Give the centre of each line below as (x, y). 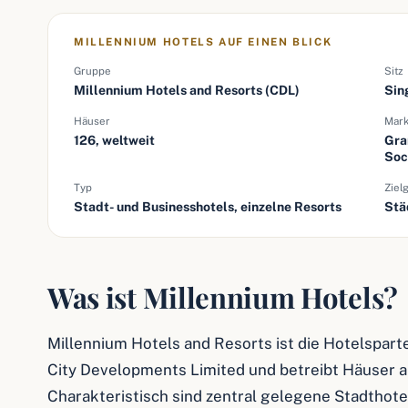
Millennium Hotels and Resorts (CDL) (187, 90)
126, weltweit (114, 140)
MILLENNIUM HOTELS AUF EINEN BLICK (203, 42)
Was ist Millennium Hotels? (223, 297)
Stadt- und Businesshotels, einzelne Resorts (208, 207)
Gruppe (92, 71)
